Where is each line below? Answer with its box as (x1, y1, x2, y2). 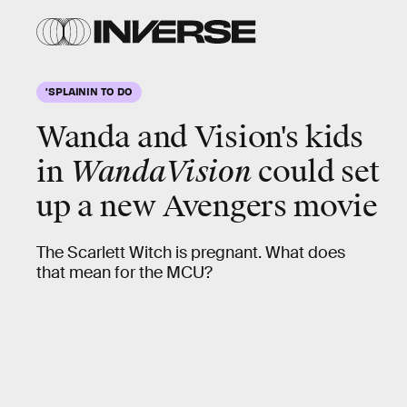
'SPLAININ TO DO (45, 84, 133, 97)
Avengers (163, 188, 287, 225)
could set (251, 154, 380, 191)
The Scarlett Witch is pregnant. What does (36, 243, 345, 263)
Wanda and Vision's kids (36, 119, 363, 156)
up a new (36, 188, 164, 225)
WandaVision (70, 154, 252, 191)
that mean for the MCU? (36, 263, 213, 283)
